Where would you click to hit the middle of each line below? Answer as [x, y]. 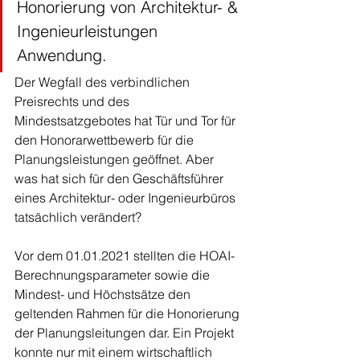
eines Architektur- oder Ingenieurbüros [127, 198]
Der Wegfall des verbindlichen [104, 82]
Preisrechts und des [74, 102]
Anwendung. [62, 55]
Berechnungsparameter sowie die [114, 275]
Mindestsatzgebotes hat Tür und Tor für [127, 121]
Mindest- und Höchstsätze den [104, 295]
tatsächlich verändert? [80, 217]
